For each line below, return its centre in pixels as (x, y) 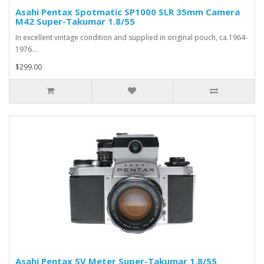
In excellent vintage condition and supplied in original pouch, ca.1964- (131, 37)
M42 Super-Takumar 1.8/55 (75, 21)
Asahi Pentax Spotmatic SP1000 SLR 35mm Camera (128, 11)
